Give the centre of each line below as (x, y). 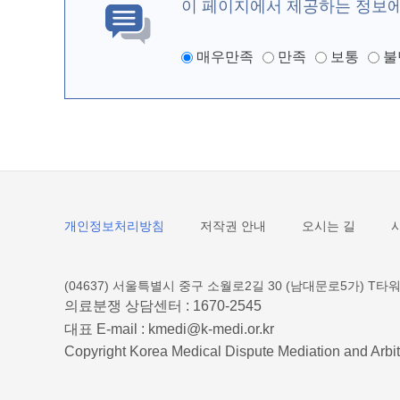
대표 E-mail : (106, 329)
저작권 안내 (233, 226)
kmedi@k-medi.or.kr (211, 329)
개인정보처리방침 (114, 226)
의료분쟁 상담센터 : (129, 306)
